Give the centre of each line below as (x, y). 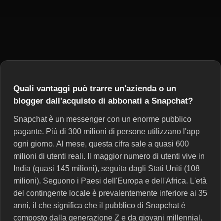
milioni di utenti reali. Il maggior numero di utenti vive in (109, 156)
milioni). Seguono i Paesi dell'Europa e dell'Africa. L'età (110, 181)
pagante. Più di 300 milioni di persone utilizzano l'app (107, 132)
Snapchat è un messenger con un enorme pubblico (102, 119)
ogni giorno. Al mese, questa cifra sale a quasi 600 (101, 144)
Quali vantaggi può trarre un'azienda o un (95, 89)
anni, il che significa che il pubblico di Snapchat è (99, 206)
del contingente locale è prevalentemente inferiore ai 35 (110, 193)
